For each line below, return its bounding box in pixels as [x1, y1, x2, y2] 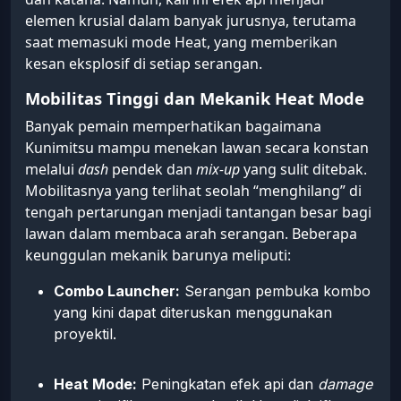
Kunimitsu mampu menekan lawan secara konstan [25, 137, 369, 158]
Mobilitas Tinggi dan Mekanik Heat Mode [25, 86, 364, 109]
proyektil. [54, 324, 116, 343]
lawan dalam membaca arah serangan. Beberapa [25, 223, 357, 243]
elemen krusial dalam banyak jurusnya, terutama [25, 10, 356, 30]
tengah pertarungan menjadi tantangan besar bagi [25, 201, 371, 222]
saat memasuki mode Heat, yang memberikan [25, 31, 337, 52]
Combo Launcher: [54, 281, 180, 300]
